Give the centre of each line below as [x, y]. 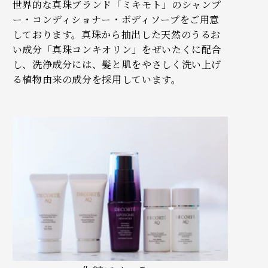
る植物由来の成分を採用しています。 [97, 80]
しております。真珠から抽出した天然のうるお [117, 35]
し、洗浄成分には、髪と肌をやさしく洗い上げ [117, 65]
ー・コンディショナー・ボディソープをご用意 [116, 20]
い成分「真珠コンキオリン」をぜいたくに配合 [117, 50]
